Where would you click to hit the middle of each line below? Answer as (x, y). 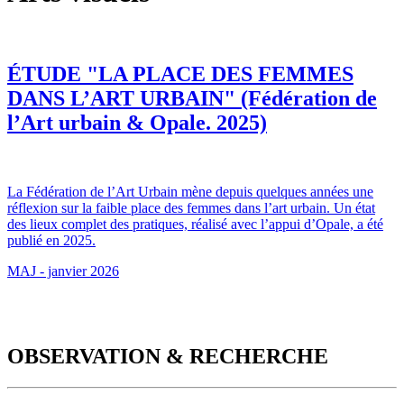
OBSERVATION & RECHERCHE (168, 357)
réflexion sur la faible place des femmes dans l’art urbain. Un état (191, 208)
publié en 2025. (51, 241)
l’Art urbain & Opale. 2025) (137, 123)
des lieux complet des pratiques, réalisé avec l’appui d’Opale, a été (195, 225)
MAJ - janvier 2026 (63, 271)
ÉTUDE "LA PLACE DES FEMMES (180, 74)
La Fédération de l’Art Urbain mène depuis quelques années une (190, 192)
